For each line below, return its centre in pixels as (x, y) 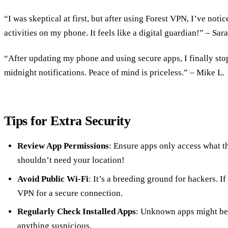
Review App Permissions (63, 146)
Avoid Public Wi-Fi (53, 179)
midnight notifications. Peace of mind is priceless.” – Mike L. (114, 72)
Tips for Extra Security (67, 121)
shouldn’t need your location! (71, 160)
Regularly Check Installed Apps (76, 212)
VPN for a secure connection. (70, 193)
